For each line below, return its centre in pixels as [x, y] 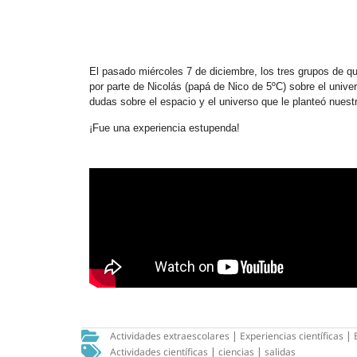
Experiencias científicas [292, 336]
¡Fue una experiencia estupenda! [165, 128]
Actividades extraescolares [170, 336]
